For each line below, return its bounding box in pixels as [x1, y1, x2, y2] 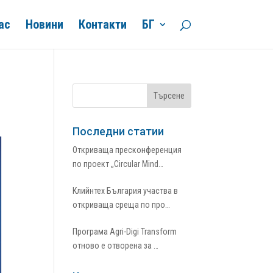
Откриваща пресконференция [73, 145, 182, 155]
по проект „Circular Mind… [73, 159, 164, 169]
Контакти [78, 17, 127, 32]
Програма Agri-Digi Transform [73, 227, 177, 236]
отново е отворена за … [73, 241, 159, 250]
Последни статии [73, 125, 165, 138]
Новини [25, 17, 63, 32]
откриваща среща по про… [73, 200, 171, 210]
